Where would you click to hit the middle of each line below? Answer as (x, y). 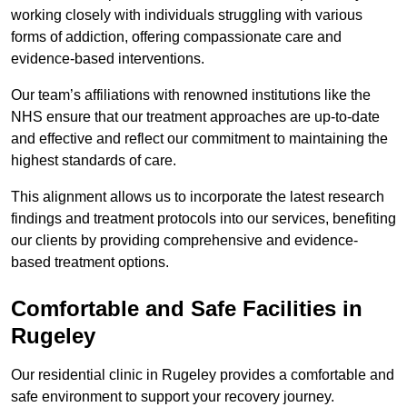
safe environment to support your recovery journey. (173, 397)
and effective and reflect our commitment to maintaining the (199, 139)
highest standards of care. (95, 161)
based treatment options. (90, 263)
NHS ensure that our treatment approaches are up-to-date (195, 117)
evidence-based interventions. (108, 59)
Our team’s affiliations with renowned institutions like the (191, 95)
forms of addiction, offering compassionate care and (176, 37)
